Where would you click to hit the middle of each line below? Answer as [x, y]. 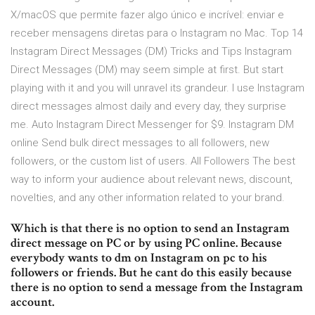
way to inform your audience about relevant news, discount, [152, 180]
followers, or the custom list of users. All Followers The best [153, 161]
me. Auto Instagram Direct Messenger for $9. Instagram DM [152, 125]
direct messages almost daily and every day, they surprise [148, 107]
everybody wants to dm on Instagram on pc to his [139, 258]
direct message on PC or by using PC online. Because [146, 243]
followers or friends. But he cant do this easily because [151, 273]
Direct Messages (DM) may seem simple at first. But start [147, 70]
